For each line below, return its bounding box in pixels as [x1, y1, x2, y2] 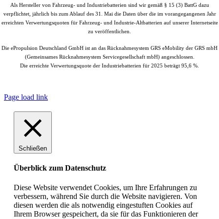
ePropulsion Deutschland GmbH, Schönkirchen [66, 77, 196, 85]
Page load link [4, 93, 48, 101]
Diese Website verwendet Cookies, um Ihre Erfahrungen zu [14, 183, 197, 192]
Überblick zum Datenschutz [14, 164, 106, 173]
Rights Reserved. [86, 85, 133, 92]
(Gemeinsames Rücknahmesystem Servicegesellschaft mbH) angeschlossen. [24, 54, 195, 60]
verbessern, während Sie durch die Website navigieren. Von [14, 192, 197, 200]
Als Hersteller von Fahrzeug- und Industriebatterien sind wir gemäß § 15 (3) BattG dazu [10, 2, 209, 8]
